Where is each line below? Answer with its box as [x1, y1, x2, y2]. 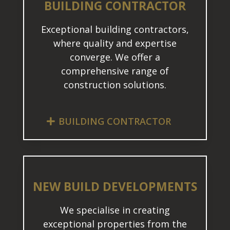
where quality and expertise [53, 37, 177, 50]
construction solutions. [63, 79, 166, 91]
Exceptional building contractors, [41, 23, 189, 36]
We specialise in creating [60, 204, 170, 217]
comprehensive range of [61, 65, 169, 78]
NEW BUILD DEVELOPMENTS [32, 178, 197, 195]
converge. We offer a [69, 51, 160, 64]
